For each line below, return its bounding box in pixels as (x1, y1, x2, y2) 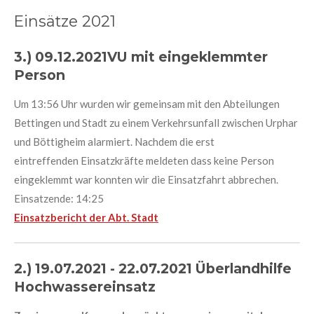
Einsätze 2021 (14, 12, 116, 30)
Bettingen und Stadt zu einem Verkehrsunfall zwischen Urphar (14, 116, 298, 129)
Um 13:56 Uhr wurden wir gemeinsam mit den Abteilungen (14, 97, 280, 110)
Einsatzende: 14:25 (14, 191, 104, 205)
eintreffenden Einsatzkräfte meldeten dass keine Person (14, 153, 274, 167)
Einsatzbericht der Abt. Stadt (14, 210, 158, 224)
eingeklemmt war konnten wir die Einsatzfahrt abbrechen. (14, 172, 278, 186)
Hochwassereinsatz (14, 278, 156, 295)
